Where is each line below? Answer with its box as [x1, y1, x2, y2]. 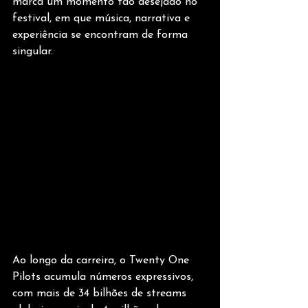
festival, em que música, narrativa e [12, 12, 193, 24]
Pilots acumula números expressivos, [12, 272, 197, 283]
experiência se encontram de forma [12, 29, 191, 41]
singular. [12, 45, 53, 57]
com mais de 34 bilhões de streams [12, 288, 190, 300]
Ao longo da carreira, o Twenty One [12, 255, 192, 267]
